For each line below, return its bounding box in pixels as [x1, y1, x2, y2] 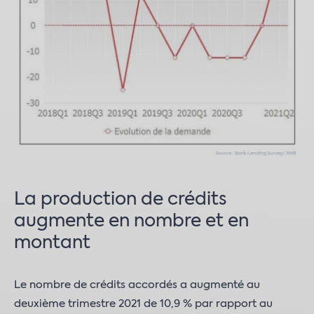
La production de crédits [14, 191, 226, 209]
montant [14, 235, 90, 252]
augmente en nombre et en [14, 213, 249, 231]
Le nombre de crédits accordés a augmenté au [14, 280, 260, 290]
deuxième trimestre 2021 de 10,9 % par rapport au [14, 299, 273, 309]
